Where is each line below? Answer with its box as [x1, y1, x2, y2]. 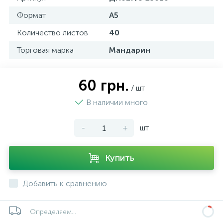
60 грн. [78, 77, 129, 95]
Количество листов [17, 28, 88, 37]
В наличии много [86, 98, 148, 107]
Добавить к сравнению [22, 179, 107, 188]
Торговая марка [17, 45, 74, 55]
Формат [17, 10, 46, 20]
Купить [105, 152, 134, 163]
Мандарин [109, 45, 150, 55]
